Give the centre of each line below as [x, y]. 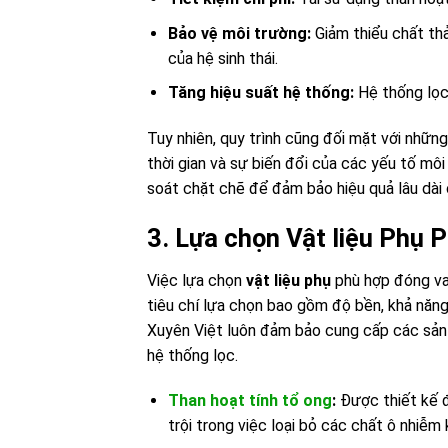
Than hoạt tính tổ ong [249, 401]
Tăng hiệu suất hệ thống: [260, 93]
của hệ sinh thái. [222, 58]
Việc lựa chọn [196, 280]
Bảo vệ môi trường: [239, 33]
